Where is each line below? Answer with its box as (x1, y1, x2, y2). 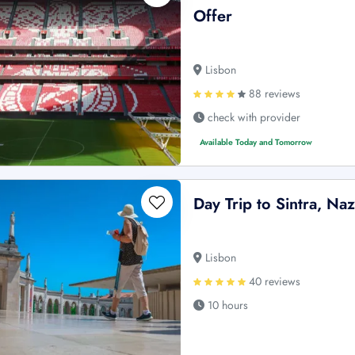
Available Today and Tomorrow (200, 136, 313, 149)
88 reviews (246, 86, 301, 102)
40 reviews (246, 273, 301, 290)
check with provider (204, 109, 301, 126)
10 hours (204, 297, 249, 314)
